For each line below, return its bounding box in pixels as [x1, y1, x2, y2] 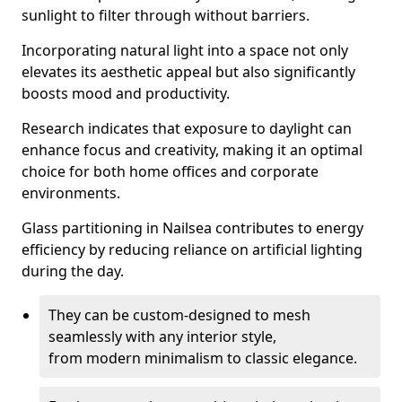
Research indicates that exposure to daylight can [22, 118, 352, 138]
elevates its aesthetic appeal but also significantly [22, 62, 355, 82]
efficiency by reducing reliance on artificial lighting [22, 240, 363, 259]
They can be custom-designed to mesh [48, 305, 310, 325]
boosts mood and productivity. [22, 83, 230, 103]
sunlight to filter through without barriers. [22, 5, 310, 25]
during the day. [22, 261, 124, 281]
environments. [22, 183, 120, 203]
